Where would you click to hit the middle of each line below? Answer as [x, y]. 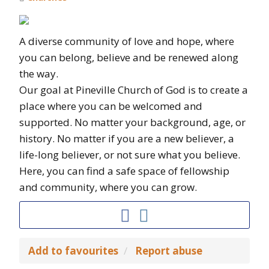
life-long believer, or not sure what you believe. [130, 155]
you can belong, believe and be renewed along [129, 57]
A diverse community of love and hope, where [127, 41]
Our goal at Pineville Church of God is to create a [134, 90]
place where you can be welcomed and [111, 106]
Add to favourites [73, 251]
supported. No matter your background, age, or [132, 122]
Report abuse [169, 251]
